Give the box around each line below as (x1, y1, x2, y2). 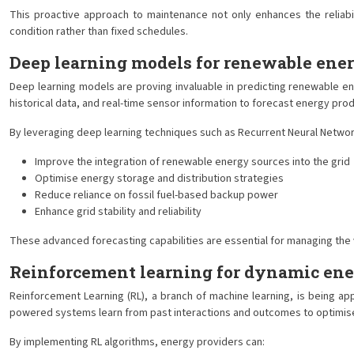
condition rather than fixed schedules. (9, 24, 188, 40)
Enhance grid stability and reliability (35, 204, 201, 220)
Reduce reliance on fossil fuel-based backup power (35, 187, 278, 203)
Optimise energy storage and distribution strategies (35, 171, 284, 186)
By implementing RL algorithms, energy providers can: (9, 334, 265, 350)
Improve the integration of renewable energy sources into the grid (35, 154, 350, 170)
